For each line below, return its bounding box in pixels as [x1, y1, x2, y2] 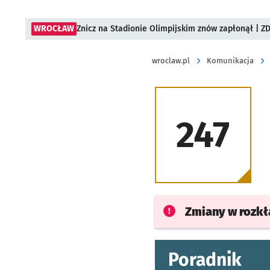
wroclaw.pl [152, 56, 190, 65]
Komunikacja [207, 56, 254, 65]
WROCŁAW [34, 24, 74, 34]
